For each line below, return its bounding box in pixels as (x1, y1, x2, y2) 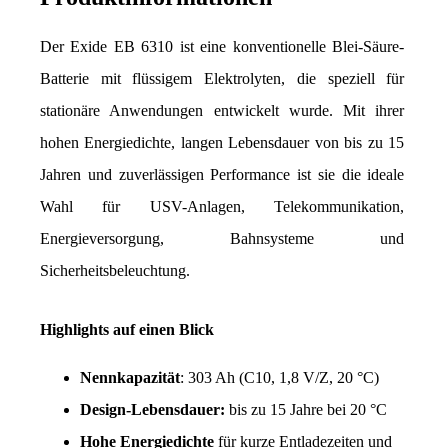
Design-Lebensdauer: (80, 400, 225, 418)
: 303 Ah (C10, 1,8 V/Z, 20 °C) (180, 368, 379, 386)
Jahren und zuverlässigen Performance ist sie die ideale (40, 165, 405, 183)
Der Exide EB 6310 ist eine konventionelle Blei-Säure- (40, 37, 405, 55)
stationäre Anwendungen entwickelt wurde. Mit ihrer (40, 101, 405, 119)
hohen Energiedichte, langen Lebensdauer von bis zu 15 (40, 133, 405, 151)
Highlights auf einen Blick (40, 320, 214, 338)
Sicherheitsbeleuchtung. (40, 261, 190, 279)
